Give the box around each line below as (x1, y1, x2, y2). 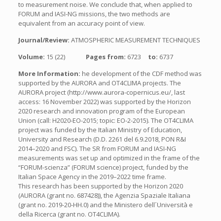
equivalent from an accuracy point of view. (18, 19, 145, 28)
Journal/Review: (18, 36, 71, 44)
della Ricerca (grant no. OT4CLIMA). (18, 210, 120, 219)
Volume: (18, 52, 46, 61)
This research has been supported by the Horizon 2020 (18, 182, 183, 190)
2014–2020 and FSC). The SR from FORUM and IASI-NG (18, 144, 176, 153)
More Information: (18, 69, 80, 78)
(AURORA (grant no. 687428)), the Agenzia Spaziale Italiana (18, 191, 190, 200)
